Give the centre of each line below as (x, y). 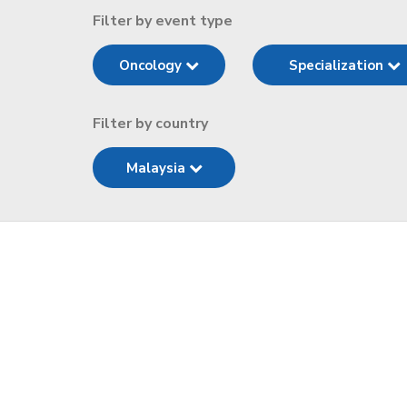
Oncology (152, 65)
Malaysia (157, 168)
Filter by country (150, 124)
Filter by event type (163, 21)
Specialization (338, 65)
